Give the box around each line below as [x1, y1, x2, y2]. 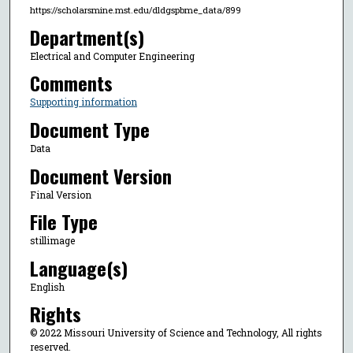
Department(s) [29, 22, 144, 51]
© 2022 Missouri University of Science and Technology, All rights [29, 326, 322, 340]
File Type [29, 207, 98, 236]
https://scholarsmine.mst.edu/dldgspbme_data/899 [29, 3, 241, 16]
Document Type [29, 115, 150, 144]
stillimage [29, 234, 75, 247]
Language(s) [29, 253, 128, 282]
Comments [29, 69, 113, 98]
